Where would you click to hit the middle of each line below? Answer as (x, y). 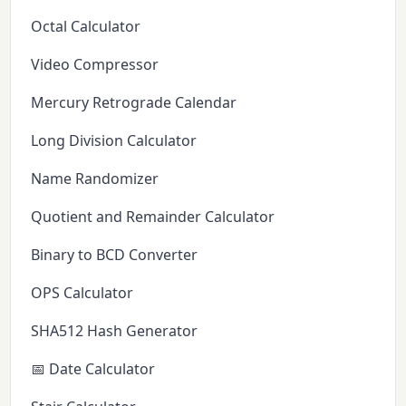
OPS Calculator (82, 292)
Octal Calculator (86, 26)
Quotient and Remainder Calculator (153, 216)
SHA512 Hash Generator (115, 330)
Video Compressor (95, 64)
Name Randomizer (95, 178)
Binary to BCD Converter (115, 254)
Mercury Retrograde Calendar (134, 102)
